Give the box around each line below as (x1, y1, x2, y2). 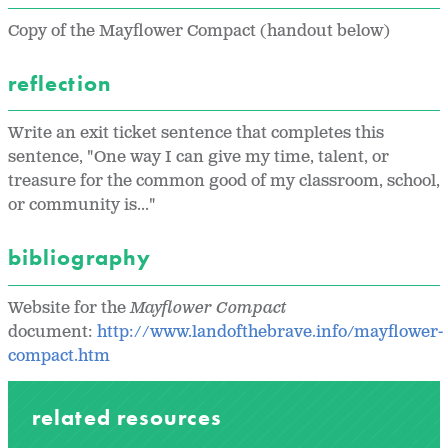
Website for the (8, 297, 130, 319)
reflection (8, 69, 117, 97)
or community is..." (8, 195, 156, 217)
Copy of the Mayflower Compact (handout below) (8, 20, 390, 42)
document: (8, 321, 97, 343)
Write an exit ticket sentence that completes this (8, 123, 384, 145)
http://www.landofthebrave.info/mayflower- (97, 321, 443, 343)
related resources (32, 402, 228, 432)
